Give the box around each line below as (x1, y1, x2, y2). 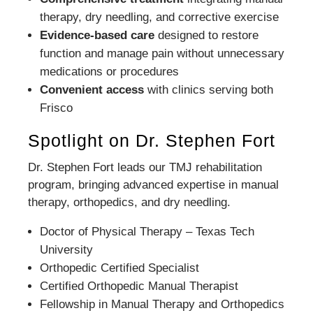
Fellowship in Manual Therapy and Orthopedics (40, 298, 285, 312)
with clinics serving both (144, 83, 274, 97)
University (40, 243, 94, 257)
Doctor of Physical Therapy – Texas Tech (40, 225, 255, 239)
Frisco (40, 101, 73, 115)
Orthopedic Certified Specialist (40, 261, 200, 275)
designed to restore (154, 29, 259, 43)
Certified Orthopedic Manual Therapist (40, 279, 239, 293)
